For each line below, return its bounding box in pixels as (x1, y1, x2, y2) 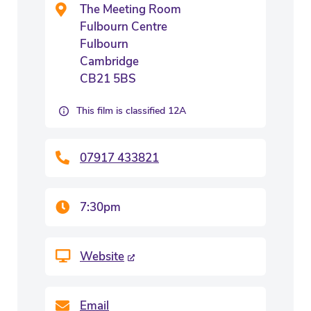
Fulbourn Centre (80, 19, 167, 35)
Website (80, 249, 124, 264)
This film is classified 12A (76, 104, 186, 117)
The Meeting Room (80, 1, 181, 17)
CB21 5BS (80, 71, 136, 87)
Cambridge (80, 53, 139, 69)
